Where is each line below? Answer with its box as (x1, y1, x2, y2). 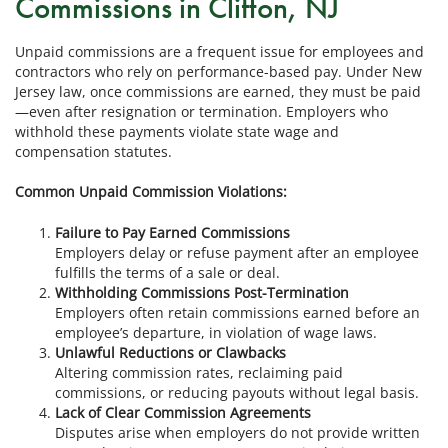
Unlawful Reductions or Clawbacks (55, 342, 286, 362)
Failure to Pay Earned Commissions (55, 222, 290, 242)
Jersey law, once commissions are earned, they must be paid (15, 81, 421, 101)
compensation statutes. (15, 141, 172, 161)
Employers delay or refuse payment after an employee (55, 242, 419, 262)
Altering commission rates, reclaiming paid (55, 362, 343, 382)
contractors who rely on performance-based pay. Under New (15, 61, 422, 81)
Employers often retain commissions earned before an (55, 302, 420, 322)
